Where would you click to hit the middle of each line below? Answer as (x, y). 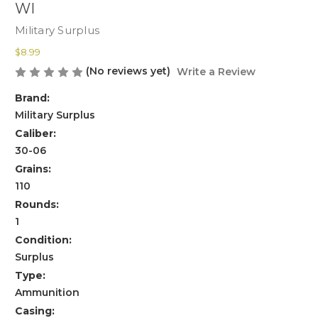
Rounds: (37, 205)
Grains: (33, 169)
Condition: (43, 240)
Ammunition (47, 293)
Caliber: (35, 134)
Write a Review (216, 72)
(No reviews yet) (128, 71)
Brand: (32, 98)
